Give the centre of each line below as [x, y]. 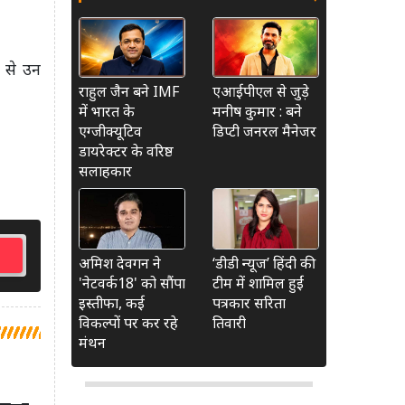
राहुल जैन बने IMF [129, 92]
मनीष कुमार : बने [257, 112]
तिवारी [229, 322]
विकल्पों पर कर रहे [128, 322]
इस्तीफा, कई [112, 302]
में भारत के [107, 112]
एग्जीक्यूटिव [110, 132]
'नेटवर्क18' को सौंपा [132, 283]
